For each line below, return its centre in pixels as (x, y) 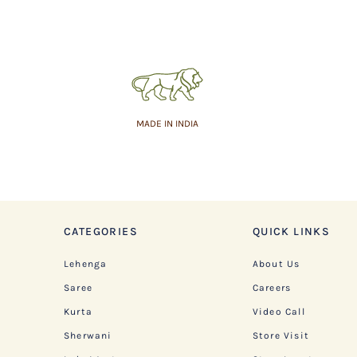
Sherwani (88, 335)
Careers (272, 287)
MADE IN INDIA (167, 123)
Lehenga (86, 263)
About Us (276, 263)
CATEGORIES (101, 231)
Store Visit (280, 335)
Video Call (279, 311)
